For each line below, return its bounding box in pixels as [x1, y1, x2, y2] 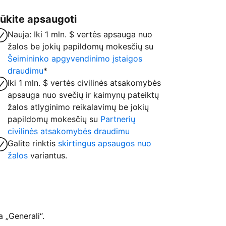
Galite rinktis [8, 138, 59, 148]
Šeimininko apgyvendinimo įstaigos [8, 53, 143, 64]
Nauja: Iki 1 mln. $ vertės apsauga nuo [8, 29, 153, 39]
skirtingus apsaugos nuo [58, 138, 152, 148]
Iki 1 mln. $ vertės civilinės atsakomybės [8, 78, 161, 88]
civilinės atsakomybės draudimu [8, 126, 130, 136]
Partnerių [100, 114, 136, 124]
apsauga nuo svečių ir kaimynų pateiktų [8, 90, 159, 100]
